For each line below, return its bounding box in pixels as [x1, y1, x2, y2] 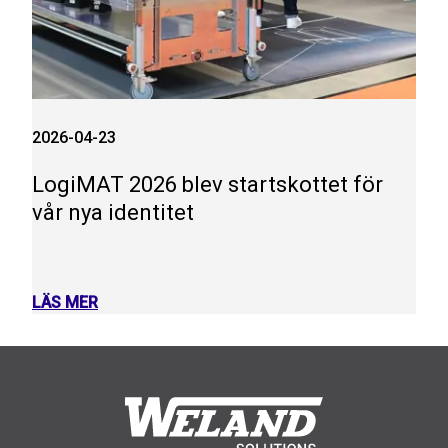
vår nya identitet [32, 199, 194, 225]
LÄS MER [32, 292, 98, 312]
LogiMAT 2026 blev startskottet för [32, 171, 383, 197]
